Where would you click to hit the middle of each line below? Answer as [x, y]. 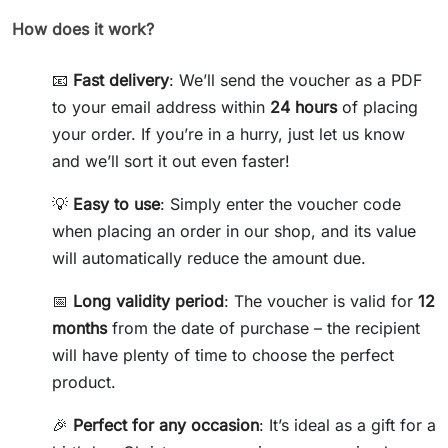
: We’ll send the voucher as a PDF [295, 79]
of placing [377, 106]
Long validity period [148, 300]
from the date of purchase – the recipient [263, 327]
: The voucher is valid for [321, 300]
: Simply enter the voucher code [280, 203]
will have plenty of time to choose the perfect [223, 354]
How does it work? [83, 28]
